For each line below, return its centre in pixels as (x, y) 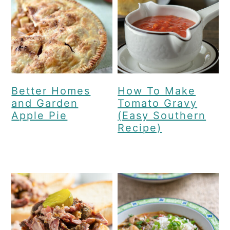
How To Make (157, 91)
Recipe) (140, 128)
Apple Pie (40, 115)
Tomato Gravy (158, 103)
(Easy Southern (162, 115)
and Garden (45, 103)
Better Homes (51, 91)
